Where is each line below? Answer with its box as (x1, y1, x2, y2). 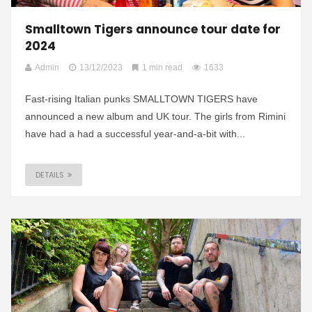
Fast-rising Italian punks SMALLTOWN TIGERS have (25, 93, 258, 105)
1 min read (142, 63, 182, 73)
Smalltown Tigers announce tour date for (25, 21, 281, 38)
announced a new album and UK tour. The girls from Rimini (25, 111, 286, 123)
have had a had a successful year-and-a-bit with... (25, 128, 245, 140)
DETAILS (36, 169, 64, 181)
